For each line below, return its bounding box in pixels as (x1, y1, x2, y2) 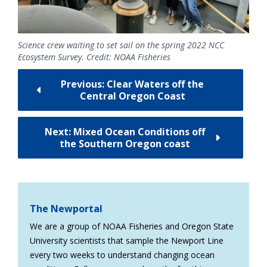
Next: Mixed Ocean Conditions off (44, 125, 205, 139)
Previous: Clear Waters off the (61, 77, 204, 91)
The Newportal (30, 202, 103, 216)
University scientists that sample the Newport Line (30, 235, 223, 247)
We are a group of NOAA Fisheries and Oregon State (30, 221, 234, 232)
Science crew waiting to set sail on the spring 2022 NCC (18, 39, 224, 51)
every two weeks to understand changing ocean (30, 249, 215, 261)
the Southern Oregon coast (59, 137, 190, 151)
